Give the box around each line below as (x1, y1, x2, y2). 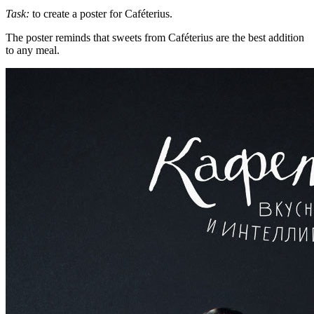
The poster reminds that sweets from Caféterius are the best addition (6, 31, 304, 43)
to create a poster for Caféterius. (29, 7, 172, 20)
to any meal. (6, 43, 60, 56)
